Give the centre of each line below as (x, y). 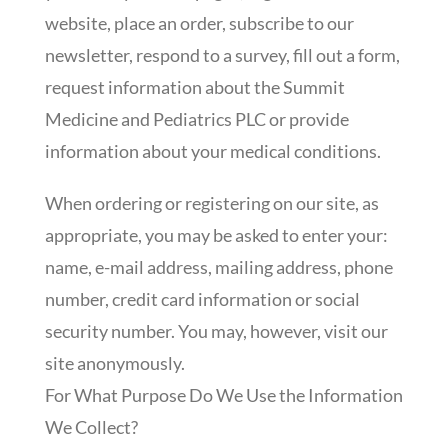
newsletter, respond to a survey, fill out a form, (222, 54)
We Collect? (91, 426)
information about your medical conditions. (212, 150)
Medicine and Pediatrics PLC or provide (196, 118)
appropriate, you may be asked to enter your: (216, 234)
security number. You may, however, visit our (216, 330)
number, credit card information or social (202, 298)
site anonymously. (114, 362)
